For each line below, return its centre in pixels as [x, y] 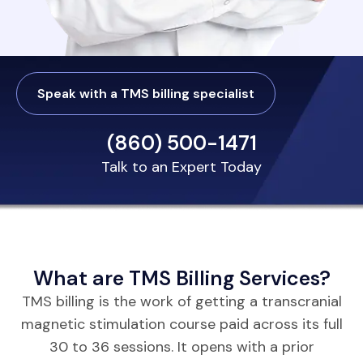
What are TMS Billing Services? [181, 279]
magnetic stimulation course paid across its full [181, 325]
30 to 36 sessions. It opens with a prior [181, 347]
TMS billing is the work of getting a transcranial [181, 302]
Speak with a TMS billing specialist [146, 94]
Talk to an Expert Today [181, 167]
